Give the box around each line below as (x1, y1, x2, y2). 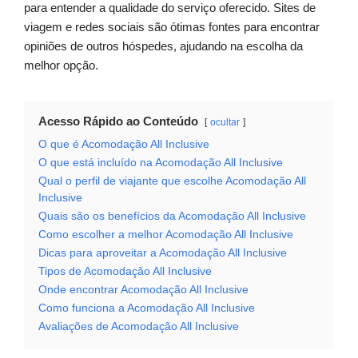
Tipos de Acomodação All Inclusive (38, 265, 212, 278)
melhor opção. (24, 58, 98, 73)
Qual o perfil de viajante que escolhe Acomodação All (38, 175, 306, 188)
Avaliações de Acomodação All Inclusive (38, 320, 239, 333)
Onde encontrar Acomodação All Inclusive (38, 284, 249, 296)
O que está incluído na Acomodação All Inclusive (38, 157, 283, 169)
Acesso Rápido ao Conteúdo (38, 114, 198, 129)
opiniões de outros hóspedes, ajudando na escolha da (24, 39, 303, 54)
